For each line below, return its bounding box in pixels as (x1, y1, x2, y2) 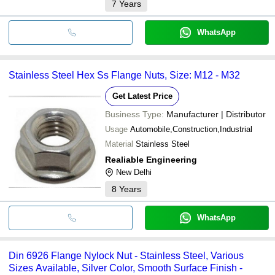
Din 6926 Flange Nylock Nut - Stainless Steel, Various (9, 250, 244, 261)
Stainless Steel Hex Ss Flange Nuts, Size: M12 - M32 (9, 69, 240, 80)
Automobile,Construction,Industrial (130, 124, 252, 134)
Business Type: (105, 109, 164, 119)
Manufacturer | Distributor (166, 109, 266, 119)
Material (105, 139, 133, 149)
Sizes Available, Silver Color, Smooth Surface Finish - (9, 262, 242, 273)
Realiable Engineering (105, 154, 197, 165)
